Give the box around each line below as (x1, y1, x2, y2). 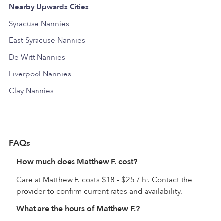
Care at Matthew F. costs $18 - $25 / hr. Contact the (16, 174, 192, 184)
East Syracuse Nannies (9, 35, 85, 45)
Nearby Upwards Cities (9, 1, 89, 12)
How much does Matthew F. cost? (16, 156, 137, 167)
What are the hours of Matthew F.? (16, 203, 140, 214)
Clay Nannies (9, 85, 54, 96)
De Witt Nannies (9, 52, 65, 62)
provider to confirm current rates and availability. (16, 186, 182, 196)
